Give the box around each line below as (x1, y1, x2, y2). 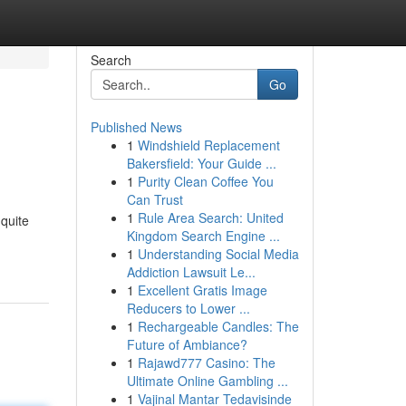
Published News (90, 118, 182, 136)
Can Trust (126, 190, 183, 208)
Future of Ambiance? (126, 335, 247, 353)
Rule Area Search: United (137, 208, 284, 227)
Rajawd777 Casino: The (137, 353, 275, 372)
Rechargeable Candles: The (137, 317, 299, 335)
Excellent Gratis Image (137, 281, 267, 299)
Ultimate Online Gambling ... (126, 372, 288, 390)
